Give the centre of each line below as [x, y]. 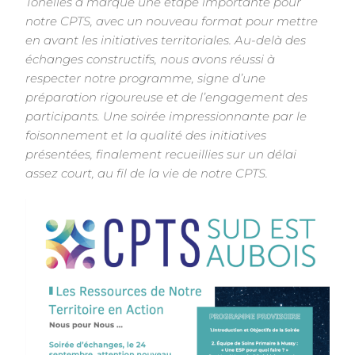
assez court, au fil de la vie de [113, 174]
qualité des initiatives [204, 136]
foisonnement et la [83, 136]
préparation [63, 98]
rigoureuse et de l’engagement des [204, 98]
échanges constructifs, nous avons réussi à [151, 60]
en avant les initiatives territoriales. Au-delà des [166, 41]
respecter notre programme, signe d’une [146, 79]
